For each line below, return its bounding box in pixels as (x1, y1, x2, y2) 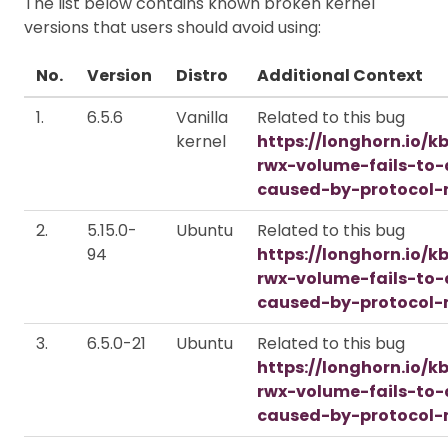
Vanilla (176, 105, 228, 129)
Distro (176, 63, 228, 87)
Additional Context (257, 63, 423, 87)
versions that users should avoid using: (24, 15, 321, 39)
